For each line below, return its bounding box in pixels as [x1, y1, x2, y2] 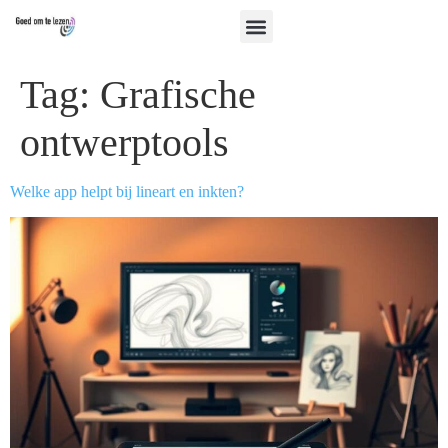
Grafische [100, 72, 256, 117]
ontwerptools [20, 120, 229, 165]
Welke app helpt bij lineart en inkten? [10, 183, 244, 200]
